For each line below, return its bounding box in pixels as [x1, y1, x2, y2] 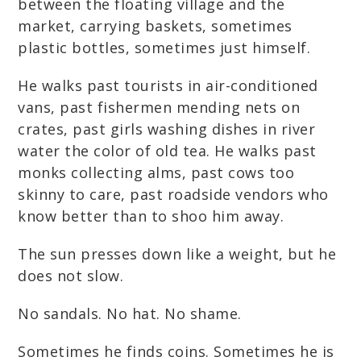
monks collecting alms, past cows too [18, 163, 295, 182]
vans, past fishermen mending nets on [18, 98, 301, 117]
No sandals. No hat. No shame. [18, 304, 242, 323]
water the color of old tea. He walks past [18, 141, 317, 160]
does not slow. [18, 266, 124, 285]
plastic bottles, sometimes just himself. [18, 38, 311, 57]
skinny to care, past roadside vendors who [18, 185, 329, 204]
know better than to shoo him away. [18, 206, 284, 226]
